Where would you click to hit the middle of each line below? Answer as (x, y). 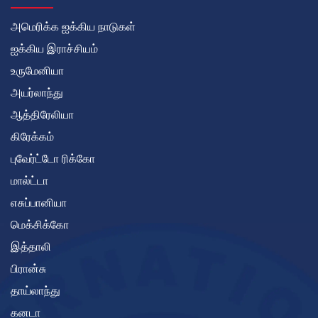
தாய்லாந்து (35, 291)
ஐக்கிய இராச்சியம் (54, 49)
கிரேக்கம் (32, 137)
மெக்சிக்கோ (40, 225)
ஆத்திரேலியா (42, 115)
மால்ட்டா (29, 181)
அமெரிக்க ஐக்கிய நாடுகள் (73, 27)
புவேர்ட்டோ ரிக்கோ (53, 159)
